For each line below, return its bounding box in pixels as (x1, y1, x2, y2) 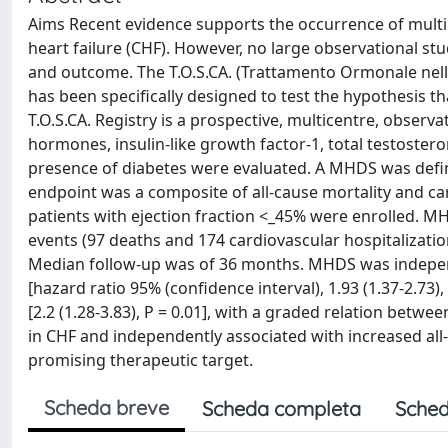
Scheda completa (202, 396, 361, 421)
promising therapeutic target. (28, 349, 253, 371)
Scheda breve (44, 395, 169, 420)
